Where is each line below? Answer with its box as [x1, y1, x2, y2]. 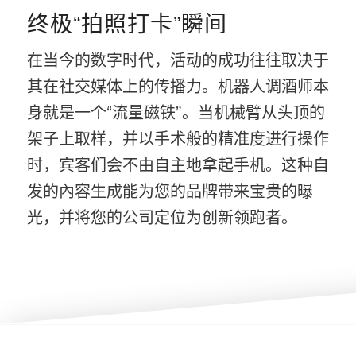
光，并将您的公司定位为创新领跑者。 [26, 208, 297, 228]
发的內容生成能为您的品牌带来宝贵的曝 [26, 182, 313, 202]
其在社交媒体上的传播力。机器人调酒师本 [26, 77, 329, 97]
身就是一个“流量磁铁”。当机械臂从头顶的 [26, 103, 325, 123]
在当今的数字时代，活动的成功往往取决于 [26, 51, 329, 71]
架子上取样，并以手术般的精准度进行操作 [26, 130, 329, 149]
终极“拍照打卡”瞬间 [26, 6, 227, 39]
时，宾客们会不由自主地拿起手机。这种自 [26, 156, 329, 176]
